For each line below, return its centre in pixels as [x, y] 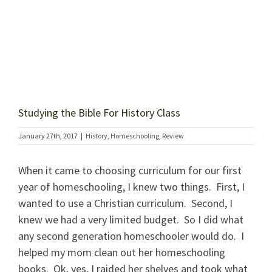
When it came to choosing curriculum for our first [130, 170]
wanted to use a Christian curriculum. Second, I [125, 203]
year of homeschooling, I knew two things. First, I [131, 187]
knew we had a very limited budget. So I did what [131, 219]
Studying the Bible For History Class [99, 113]
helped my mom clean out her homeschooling [122, 252]
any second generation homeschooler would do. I [131, 236]
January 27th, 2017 [48, 136]
